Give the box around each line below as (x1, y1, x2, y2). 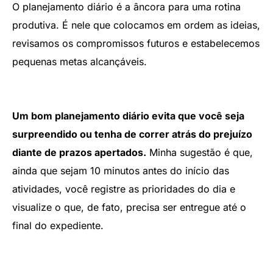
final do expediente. (12, 219, 104, 232)
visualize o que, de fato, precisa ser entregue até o (12, 201, 246, 214)
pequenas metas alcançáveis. (12, 55, 147, 68)
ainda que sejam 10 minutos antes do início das (12, 165, 229, 177)
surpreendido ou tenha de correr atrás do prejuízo (12, 128, 252, 141)
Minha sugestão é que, (146, 146, 253, 159)
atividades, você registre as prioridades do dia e (12, 183, 235, 196)
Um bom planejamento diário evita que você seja (12, 110, 244, 122)
